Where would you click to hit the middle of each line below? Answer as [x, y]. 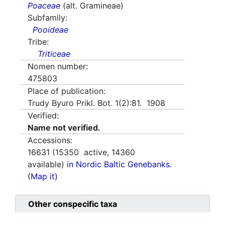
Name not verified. [64, 128]
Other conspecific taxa [73, 204]
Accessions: [50, 140]
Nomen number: [58, 67]
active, [95, 152]
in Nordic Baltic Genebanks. [119, 164]
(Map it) [43, 177]
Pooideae [50, 30]
